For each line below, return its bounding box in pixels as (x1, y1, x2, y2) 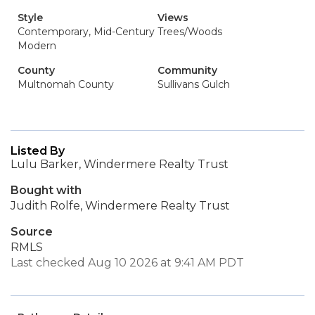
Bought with (11, 184, 82, 197)
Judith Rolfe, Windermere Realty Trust (11, 199, 230, 212)
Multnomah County (18, 78, 114, 91)
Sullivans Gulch (157, 78, 230, 91)
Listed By (11, 144, 65, 157)
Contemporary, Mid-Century (18, 25, 155, 38)
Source (11, 225, 53, 238)
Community (157, 64, 217, 77)
